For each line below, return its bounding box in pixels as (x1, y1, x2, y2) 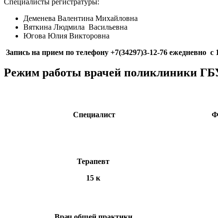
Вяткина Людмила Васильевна (23, 22, 127, 31)
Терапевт (77, 157, 109, 166)
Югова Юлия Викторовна (23, 31, 109, 40)
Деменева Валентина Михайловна (23, 14, 138, 22)
